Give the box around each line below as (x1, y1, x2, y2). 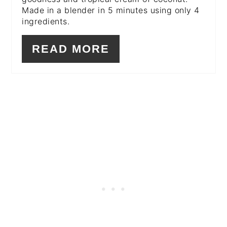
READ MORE (32, 42, 110, 55)
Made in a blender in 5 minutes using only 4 (22, 5, 200, 15)
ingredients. (22, 16, 70, 26)
